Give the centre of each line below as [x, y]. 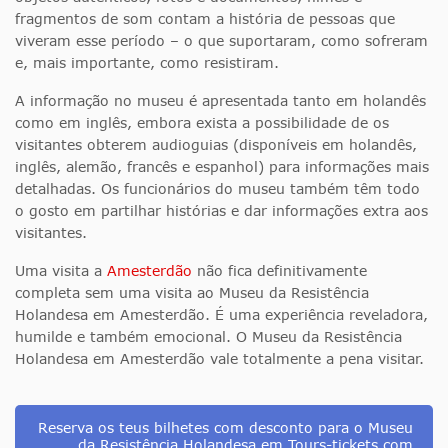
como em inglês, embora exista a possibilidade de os [202, 123]
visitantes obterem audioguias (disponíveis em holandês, [216, 145]
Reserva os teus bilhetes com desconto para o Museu [225, 428]
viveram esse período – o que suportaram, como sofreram [221, 41]
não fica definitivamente [279, 271]
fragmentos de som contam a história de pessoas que [205, 19]
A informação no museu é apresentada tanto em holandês [220, 101]
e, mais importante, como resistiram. [147, 63]
